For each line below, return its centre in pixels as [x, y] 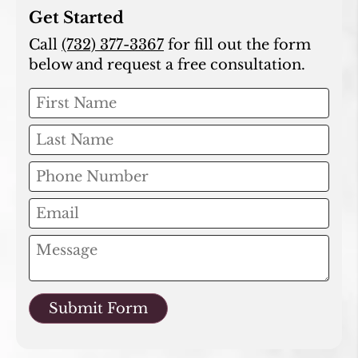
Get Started [76, 17]
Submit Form [98, 308]
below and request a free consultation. [167, 64]
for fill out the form [237, 44]
